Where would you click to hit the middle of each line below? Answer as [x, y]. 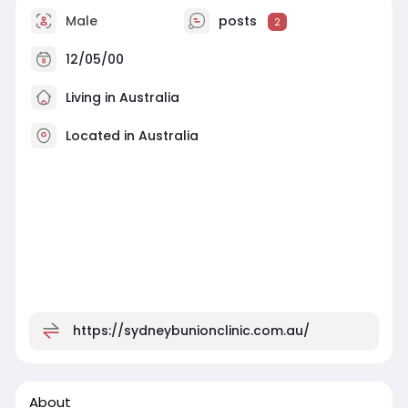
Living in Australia [120, 97]
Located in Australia [132, 135]
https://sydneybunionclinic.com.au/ [191, 330]
